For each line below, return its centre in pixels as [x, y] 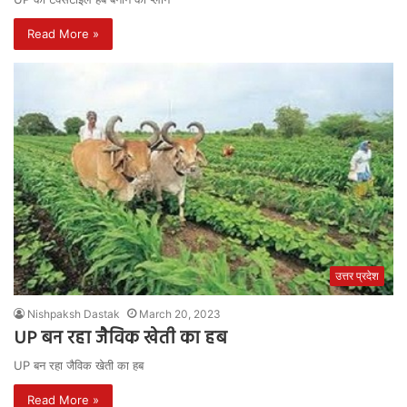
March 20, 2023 [180, 314]
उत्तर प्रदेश [357, 276]
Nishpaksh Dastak [74, 314]
